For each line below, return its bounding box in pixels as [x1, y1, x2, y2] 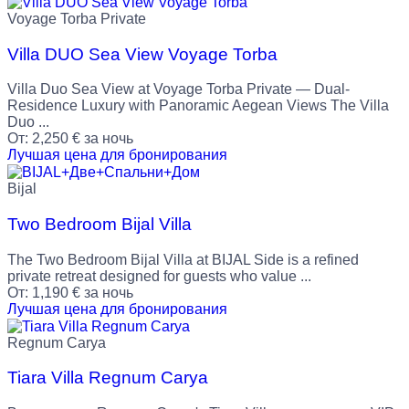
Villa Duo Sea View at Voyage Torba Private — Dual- [7, 81, 350, 98]
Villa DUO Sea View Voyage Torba [7, 44, 278, 64]
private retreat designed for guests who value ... [7, 267, 311, 284]
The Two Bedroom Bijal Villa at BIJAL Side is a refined [7, 251, 359, 267]
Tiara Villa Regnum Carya [7, 368, 208, 388]
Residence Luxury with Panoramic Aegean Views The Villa [7, 98, 389, 114]
